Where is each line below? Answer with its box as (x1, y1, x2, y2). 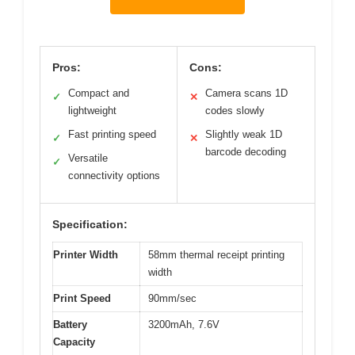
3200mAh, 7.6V (148, 319, 219, 331)
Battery (53, 319, 87, 331)
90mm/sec (148, 292, 197, 305)
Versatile (68, 152, 108, 165)
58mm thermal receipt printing (148, 249, 284, 261)
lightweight (68, 105, 116, 117)
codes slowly (205, 105, 265, 117)
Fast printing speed (68, 128, 156, 141)
